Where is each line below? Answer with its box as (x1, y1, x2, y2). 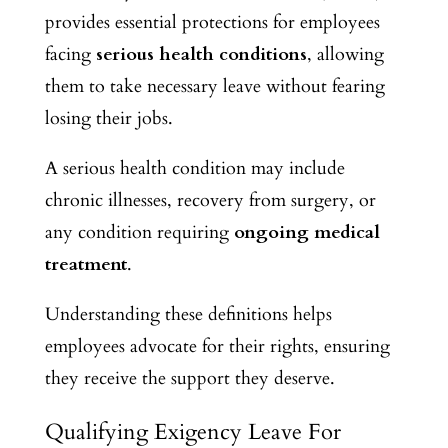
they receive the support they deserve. (44, 365, 335, 391)
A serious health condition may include (44, 155, 345, 181)
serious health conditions (95, 41, 307, 67)
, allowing (306, 41, 384, 67)
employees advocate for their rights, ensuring (44, 333, 390, 359)
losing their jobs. (44, 105, 173, 131)
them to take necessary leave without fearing (44, 73, 385, 99)
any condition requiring (44, 219, 234, 245)
